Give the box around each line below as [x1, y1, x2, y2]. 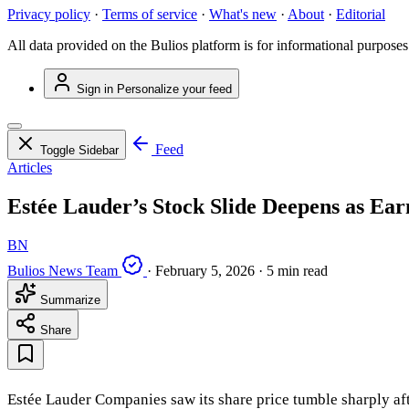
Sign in [77, 82, 113, 97]
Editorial [336, 6, 385, 23]
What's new [209, 6, 277, 23]
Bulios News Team [7, 263, 118, 279]
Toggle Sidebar [40, 143, 119, 158]
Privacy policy [7, 6, 90, 23]
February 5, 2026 [155, 263, 255, 279]
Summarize [37, 293, 100, 308]
